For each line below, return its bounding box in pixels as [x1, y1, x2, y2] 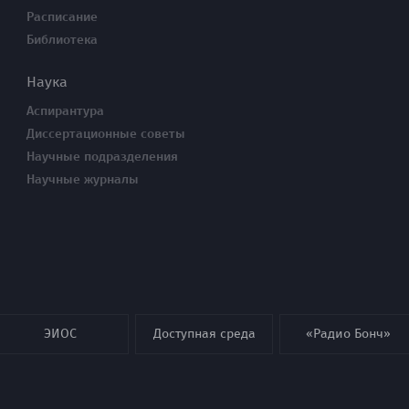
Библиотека [26, 32, 98, 48]
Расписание [26, 9, 98, 26]
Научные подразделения [26, 149, 178, 165]
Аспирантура [26, 103, 104, 120]
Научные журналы [26, 172, 139, 188]
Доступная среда [152, 325, 256, 341]
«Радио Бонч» [306, 325, 391, 341]
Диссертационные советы [26, 126, 185, 142]
